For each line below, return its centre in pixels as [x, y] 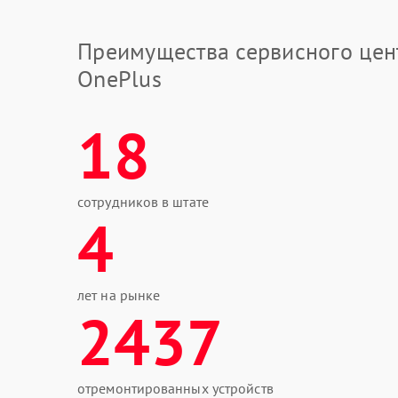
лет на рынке [119, 295]
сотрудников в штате [143, 202]
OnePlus [119, 79]
